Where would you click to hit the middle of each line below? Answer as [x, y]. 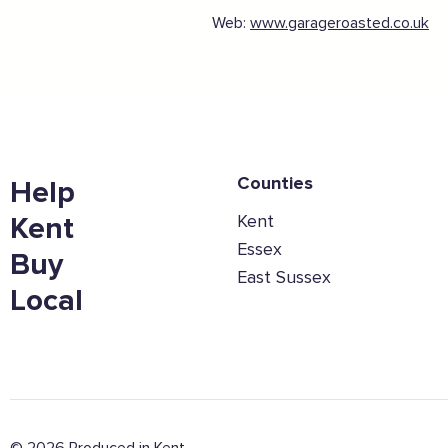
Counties [275, 184]
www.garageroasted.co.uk [339, 23]
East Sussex [284, 278]
